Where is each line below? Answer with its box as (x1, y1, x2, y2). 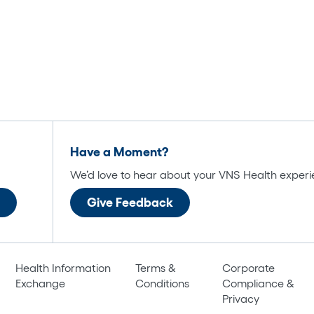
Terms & (135, 261, 177, 274)
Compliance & (222, 276, 295, 289)
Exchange (15, 276, 65, 289)
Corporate (222, 261, 275, 274)
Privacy (222, 292, 260, 305)
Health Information (15, 261, 111, 274)
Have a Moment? (70, 144, 168, 159)
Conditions (135, 276, 190, 289)
